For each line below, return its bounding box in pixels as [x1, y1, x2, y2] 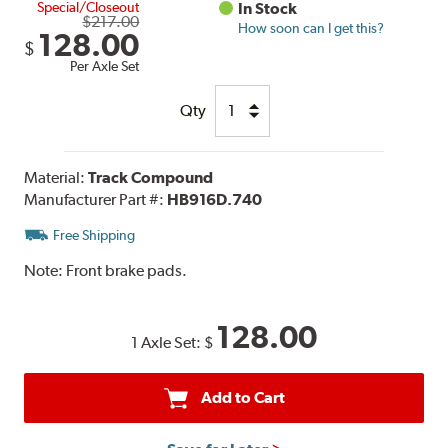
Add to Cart [200, 387, 285, 407]
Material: [24, 167, 89, 187]
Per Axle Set [70, 57, 140, 74]
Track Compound [88, 167, 214, 187]
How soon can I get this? [238, 19, 385, 36]
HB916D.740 [167, 189, 263, 209]
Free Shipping [53, 226, 136, 243]
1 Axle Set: [131, 332, 204, 352]
